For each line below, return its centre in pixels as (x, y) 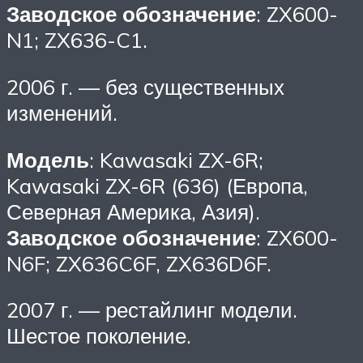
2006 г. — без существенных (145, 87)
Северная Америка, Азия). (133, 211)
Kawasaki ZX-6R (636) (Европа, (157, 185)
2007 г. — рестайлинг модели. (152, 310)
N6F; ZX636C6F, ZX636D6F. (139, 263)
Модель (48, 159)
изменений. (62, 113)
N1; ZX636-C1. (77, 40)
